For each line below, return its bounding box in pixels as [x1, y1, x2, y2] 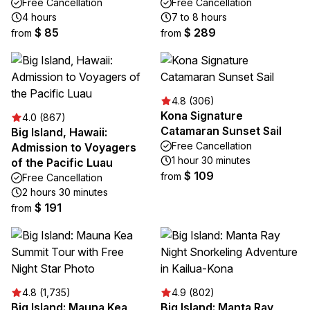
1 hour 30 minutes [172, 154, 250, 166]
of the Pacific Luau [11, 156, 113, 170]
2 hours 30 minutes [22, 186, 108, 198]
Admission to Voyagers [11, 140, 136, 154]
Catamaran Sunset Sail [161, 124, 282, 138]
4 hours [22, 11, 57, 23]
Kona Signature [161, 109, 243, 122]
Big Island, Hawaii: [11, 125, 107, 139]
